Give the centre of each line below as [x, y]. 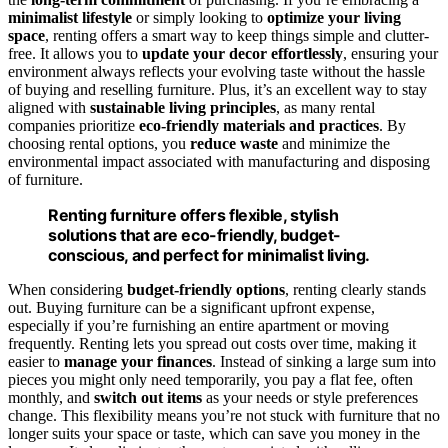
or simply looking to [199, 17]
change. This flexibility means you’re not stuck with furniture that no [224, 415]
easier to [36, 361]
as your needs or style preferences [310, 397]
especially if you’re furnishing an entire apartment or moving [198, 325]
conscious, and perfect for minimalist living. [209, 254]
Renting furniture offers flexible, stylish [193, 214]
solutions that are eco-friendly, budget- [195, 234]
